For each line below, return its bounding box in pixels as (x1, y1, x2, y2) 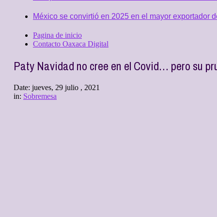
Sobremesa (23, 92, 57, 100)
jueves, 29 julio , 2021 (32, 83, 100, 92)
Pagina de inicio (33, 31, 82, 39)
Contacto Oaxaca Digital (33, 39, 108, 48)
